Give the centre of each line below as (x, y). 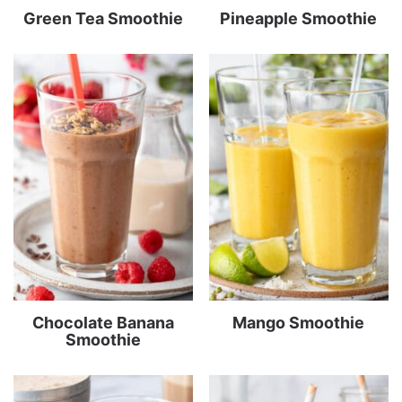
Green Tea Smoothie (104, 18)
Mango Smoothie (299, 322)
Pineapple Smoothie (299, 18)
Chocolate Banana (104, 322)
